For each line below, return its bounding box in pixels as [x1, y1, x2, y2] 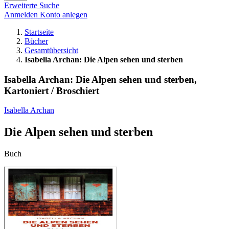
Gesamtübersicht [25, 46, 78, 55]
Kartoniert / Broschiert [4, 85, 99, 96]
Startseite [25, 28, 54, 36]
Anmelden [4, 10, 40, 19]
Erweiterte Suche [4, 1, 59, 10]
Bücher [25, 37, 48, 45]
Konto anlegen [40, 10, 87, 19]
